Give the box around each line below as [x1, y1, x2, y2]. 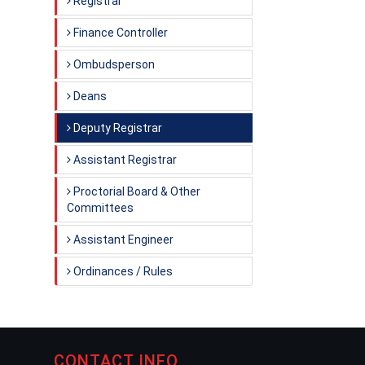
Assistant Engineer [71, 233, 174, 246]
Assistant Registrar [71, 153, 177, 166]
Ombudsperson [71, 58, 155, 71]
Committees [67, 201, 134, 214]
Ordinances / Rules [71, 265, 173, 278]
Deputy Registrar [71, 121, 162, 134]
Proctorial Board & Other [71, 185, 200, 198]
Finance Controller [71, 26, 168, 39]
